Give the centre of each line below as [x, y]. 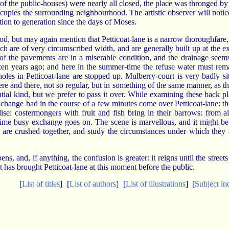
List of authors [93, 184]
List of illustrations [155, 184]
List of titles [41, 184]
